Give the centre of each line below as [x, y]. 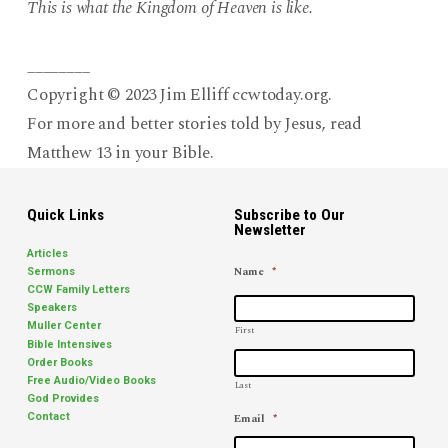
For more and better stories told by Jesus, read [194, 123]
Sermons [50, 272]
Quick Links [65, 215]
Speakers [51, 308]
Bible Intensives [69, 344]
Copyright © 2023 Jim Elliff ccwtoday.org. [179, 94]
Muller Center [63, 326]
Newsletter [269, 230]
